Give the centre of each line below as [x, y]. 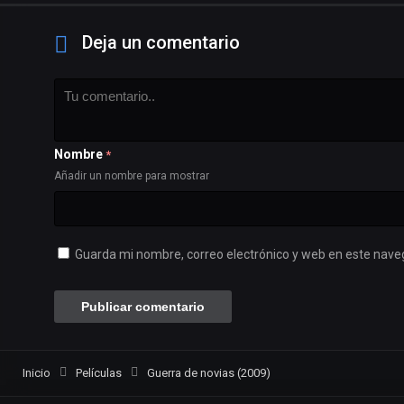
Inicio [37, 373]
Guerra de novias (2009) [209, 373]
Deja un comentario [161, 43]
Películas [99, 373]
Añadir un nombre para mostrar [132, 176]
